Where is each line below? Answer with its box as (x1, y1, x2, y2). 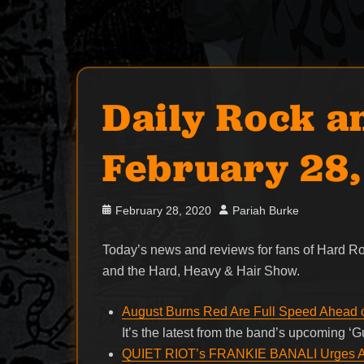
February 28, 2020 (115, 203, 212, 217)
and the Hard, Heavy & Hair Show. (102, 263, 301, 278)
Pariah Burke (232, 203, 300, 217)
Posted (102, 202, 138, 216)
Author (219, 202, 253, 216)
